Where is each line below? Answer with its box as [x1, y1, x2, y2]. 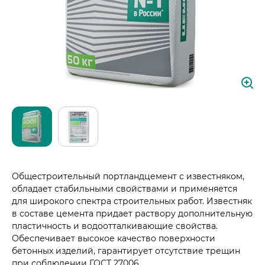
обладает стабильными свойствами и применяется [12, 183, 237, 194]
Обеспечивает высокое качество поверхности [12, 233, 215, 244]
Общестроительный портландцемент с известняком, [12, 171, 244, 182]
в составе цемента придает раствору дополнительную [12, 208, 253, 219]
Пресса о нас [41, 5, 99, 16]
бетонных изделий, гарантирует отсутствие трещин [12, 245, 240, 256]
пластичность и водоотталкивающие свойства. [12, 221, 218, 231]
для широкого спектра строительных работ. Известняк [12, 196, 252, 206]
